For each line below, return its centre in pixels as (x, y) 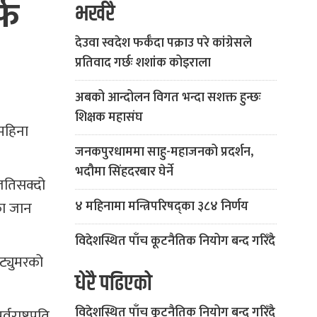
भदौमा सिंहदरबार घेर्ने (124, 172)
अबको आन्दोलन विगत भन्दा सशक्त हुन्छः (168, 98)
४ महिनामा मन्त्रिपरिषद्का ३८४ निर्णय (162, 207)
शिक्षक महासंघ (109, 117)
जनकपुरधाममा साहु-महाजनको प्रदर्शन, (164, 152)
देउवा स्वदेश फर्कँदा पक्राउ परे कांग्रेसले (163, 43)
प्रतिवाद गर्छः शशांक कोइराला (143, 63)
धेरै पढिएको (114, 284)
